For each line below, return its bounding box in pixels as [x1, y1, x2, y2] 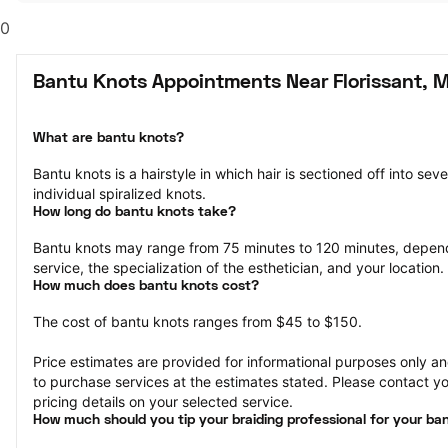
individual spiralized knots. [33, 185, 206, 202]
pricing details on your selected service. [33, 393, 293, 410]
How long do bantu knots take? [33, 206, 236, 219]
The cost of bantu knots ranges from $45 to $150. [33, 313, 362, 330]
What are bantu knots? [33, 132, 184, 145]
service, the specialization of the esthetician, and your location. [33, 259, 444, 276]
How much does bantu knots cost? [33, 280, 259, 293]
